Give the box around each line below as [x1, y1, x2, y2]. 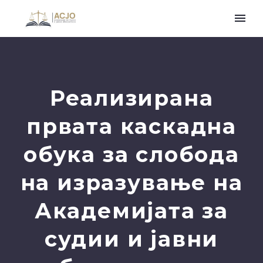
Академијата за [34, 198, 229, 224]
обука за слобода [23, 141, 240, 167]
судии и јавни [44, 226, 219, 252]
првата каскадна [26, 113, 237, 139]
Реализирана [49, 85, 214, 111]
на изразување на [20, 170, 243, 195]
